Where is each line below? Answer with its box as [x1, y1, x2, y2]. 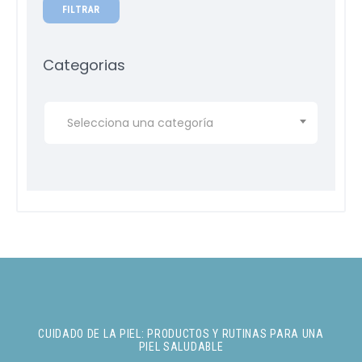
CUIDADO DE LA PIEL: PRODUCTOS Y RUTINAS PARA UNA [38, 327, 324, 341]
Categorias [43, 54, 126, 75]
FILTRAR [61, 3, 100, 15]
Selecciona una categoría [66, 115, 213, 132]
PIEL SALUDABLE [138, 340, 224, 354]
